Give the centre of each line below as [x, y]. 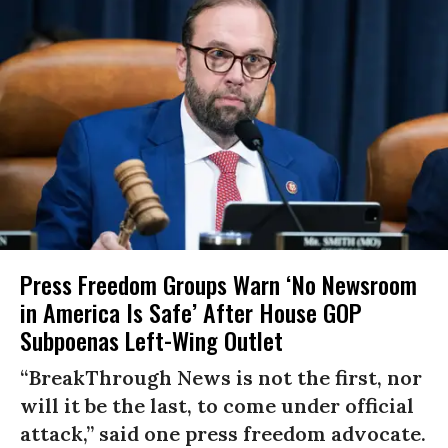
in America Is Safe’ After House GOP [191, 312]
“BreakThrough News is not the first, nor [221, 378]
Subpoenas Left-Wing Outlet [151, 340]
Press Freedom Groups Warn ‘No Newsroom [218, 284]
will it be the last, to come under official [217, 406]
